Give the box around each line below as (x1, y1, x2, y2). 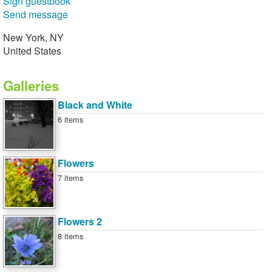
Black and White (58, 98, 132, 112)
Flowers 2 (58, 214, 102, 228)
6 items (58, 114, 83, 125)
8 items (58, 230, 83, 242)
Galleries (3, 76, 59, 95)
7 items (58, 172, 83, 183)
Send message (3, 7, 68, 21)
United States (3, 44, 61, 58)
